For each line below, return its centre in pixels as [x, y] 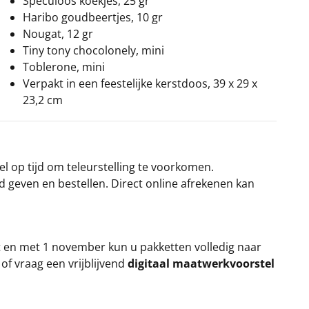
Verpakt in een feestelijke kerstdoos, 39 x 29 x [140, 83]
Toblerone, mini [64, 67]
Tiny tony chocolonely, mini [93, 50]
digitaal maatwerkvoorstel [201, 263]
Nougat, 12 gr [58, 34]
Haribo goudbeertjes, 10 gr [93, 17]
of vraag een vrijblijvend [64, 263]
